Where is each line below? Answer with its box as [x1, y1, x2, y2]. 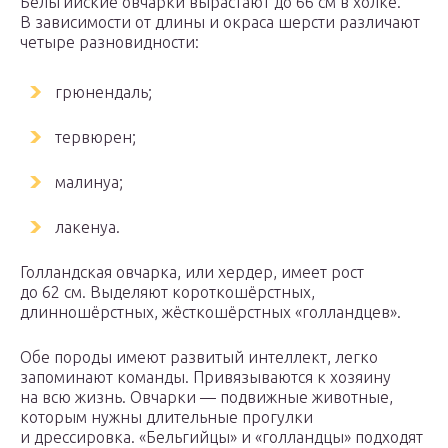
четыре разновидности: [20, 33, 199, 51]
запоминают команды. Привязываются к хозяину [20, 368, 391, 386]
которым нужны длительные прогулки [20, 408, 313, 426]
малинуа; [55, 173, 123, 191]
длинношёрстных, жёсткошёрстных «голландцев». [20, 303, 401, 321]
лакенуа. [55, 218, 120, 236]
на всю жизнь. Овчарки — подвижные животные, [20, 388, 393, 406]
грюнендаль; [55, 83, 152, 101]
